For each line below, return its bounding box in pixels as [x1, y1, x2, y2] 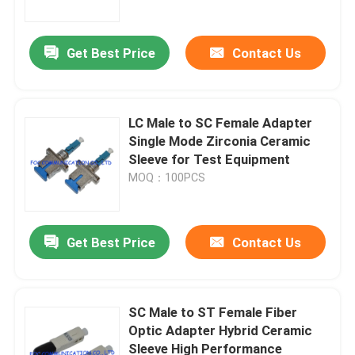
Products [28, 292, 84, 308]
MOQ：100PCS [128, 171, 206, 185]
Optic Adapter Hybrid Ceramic [128, 323, 313, 339]
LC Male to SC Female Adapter [128, 115, 313, 132]
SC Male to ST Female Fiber [128, 304, 298, 321]
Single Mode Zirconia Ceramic [128, 133, 311, 150]
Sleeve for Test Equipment [128, 151, 291, 168]
